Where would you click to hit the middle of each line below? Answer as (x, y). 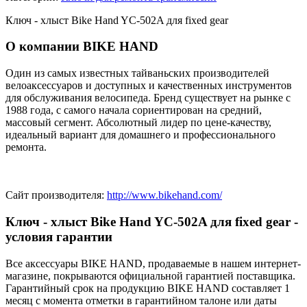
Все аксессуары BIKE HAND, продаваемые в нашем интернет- (153, 263)
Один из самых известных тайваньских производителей (137, 73)
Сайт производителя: (56, 195)
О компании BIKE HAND (82, 47)
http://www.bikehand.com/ (164, 195)
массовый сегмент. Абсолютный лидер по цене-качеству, (138, 123)
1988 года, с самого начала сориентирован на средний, (134, 110)
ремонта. (26, 147)
